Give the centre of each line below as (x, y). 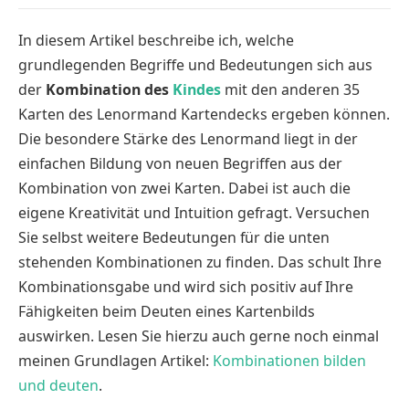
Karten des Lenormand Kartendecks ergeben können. (204, 114)
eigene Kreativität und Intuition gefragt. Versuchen (194, 213)
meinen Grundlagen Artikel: (115, 361)
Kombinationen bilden (289, 361)
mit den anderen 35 (290, 89)
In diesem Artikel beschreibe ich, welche (156, 40)
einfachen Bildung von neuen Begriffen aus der (180, 163)
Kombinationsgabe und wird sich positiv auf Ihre (186, 287)
